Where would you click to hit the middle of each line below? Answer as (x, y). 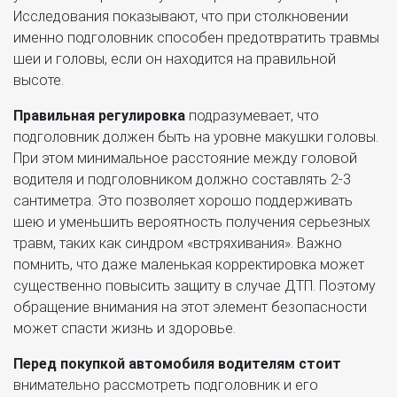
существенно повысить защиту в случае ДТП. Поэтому (195, 285)
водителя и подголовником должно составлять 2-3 (182, 179)
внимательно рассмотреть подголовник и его (166, 385)
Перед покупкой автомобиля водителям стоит (177, 363)
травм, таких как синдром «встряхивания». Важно (178, 243)
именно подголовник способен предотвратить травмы (196, 37)
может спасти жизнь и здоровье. (125, 328)
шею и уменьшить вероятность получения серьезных (192, 222)
